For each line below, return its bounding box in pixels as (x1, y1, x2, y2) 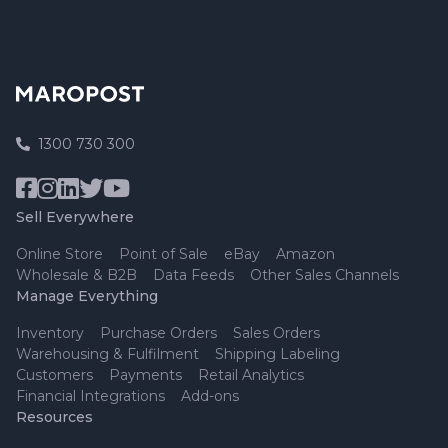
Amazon (276, 244, 335, 263)
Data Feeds (153, 265, 234, 284)
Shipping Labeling (215, 344, 340, 363)
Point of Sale (119, 244, 208, 263)
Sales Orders (233, 323, 320, 342)
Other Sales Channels (250, 265, 399, 284)
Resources (16, 407, 93, 426)
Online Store (16, 244, 103, 263)
